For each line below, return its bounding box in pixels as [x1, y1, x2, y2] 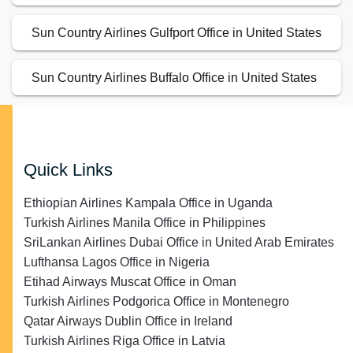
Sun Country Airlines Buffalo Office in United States [32, 71, 317, 85]
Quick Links [24, 160, 113, 180]
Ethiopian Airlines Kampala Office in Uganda [24, 196, 273, 210]
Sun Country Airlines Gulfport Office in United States [32, 26, 321, 40]
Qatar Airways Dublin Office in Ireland [24, 314, 232, 329]
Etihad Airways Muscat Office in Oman [24, 275, 236, 289]
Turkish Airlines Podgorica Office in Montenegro [24, 295, 289, 309]
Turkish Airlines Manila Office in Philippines [24, 216, 266, 230]
